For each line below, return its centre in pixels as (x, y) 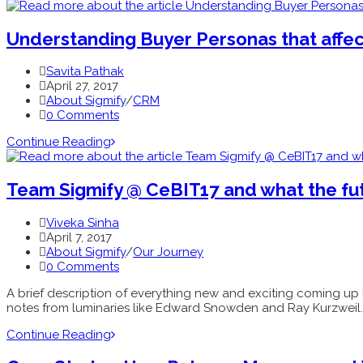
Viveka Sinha (83, 222)
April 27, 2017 (82, 86)
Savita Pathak (85, 72)
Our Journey (168, 252)
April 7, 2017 (79, 237)
